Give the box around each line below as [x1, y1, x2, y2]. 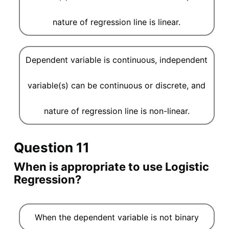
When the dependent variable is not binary [34, 212, 199, 223]
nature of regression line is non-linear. [43, 106, 190, 117]
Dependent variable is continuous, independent [26, 55, 208, 65]
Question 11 [13, 140, 89, 156]
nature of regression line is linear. [53, 17, 181, 28]
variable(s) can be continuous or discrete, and [28, 80, 206, 91]
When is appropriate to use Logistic [13, 160, 209, 174]
